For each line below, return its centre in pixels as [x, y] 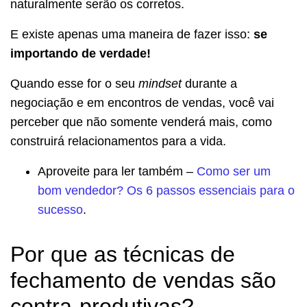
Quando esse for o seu [74, 83]
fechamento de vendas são [143, 280]
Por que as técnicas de [123, 254]
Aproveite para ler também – [117, 171]
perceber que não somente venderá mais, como [141, 122]
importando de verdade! [81, 53]
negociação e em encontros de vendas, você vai [142, 102]
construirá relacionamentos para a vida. [118, 141]
